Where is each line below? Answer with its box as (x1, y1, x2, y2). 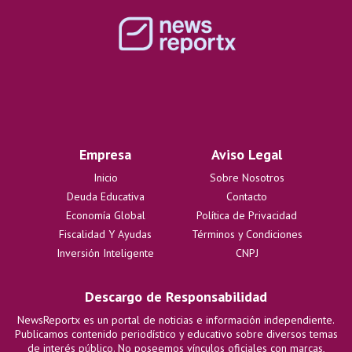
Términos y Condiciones (191, 226, 302, 241)
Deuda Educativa (66, 189, 145, 203)
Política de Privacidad (196, 207, 297, 222)
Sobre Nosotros (209, 170, 284, 185)
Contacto (226, 189, 267, 203)
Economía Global (65, 207, 145, 222)
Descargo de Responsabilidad (85, 287, 267, 306)
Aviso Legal (211, 145, 282, 163)
